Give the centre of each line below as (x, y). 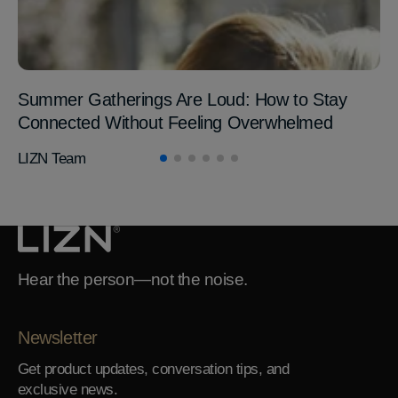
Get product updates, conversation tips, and (154, 370)
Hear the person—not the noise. (133, 280)
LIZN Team (52, 159)
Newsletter (58, 338)
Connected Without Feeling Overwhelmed (175, 123)
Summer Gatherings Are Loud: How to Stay (183, 100)
